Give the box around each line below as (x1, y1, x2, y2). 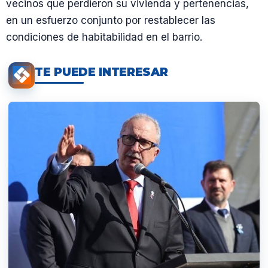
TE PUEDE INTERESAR (35, 65, 168, 79)
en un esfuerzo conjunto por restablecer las (6, 14, 215, 26)
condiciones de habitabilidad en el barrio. (6, 31, 202, 43)
